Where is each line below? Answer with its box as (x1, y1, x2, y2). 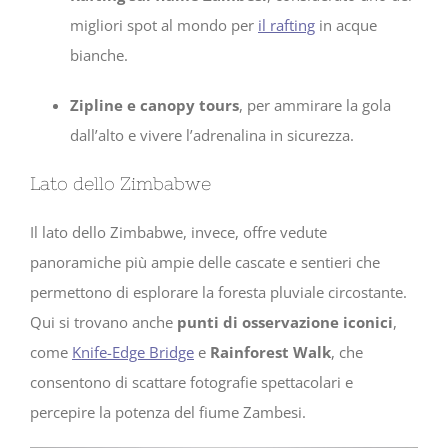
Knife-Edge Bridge (72, 342, 194, 363)
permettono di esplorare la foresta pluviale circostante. (30, 282, 407, 303)
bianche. (70, 45, 128, 66)
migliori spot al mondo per (70, 15, 258, 36)
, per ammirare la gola (239, 95, 391, 116)
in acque (315, 15, 377, 36)
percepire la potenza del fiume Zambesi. (30, 402, 306, 423)
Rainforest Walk (210, 342, 331, 363)
